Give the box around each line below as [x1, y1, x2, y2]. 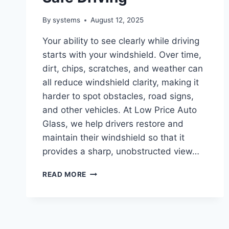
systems [53, 16, 81, 25]
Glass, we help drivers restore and [42, 119, 184, 129]
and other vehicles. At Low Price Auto [42, 105, 197, 116]
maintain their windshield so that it [42, 132, 185, 143]
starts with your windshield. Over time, [42, 50, 201, 60]
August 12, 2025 [90, 16, 144, 25]
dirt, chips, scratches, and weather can [42, 63, 203, 74]
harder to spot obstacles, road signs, [42, 91, 194, 102]
